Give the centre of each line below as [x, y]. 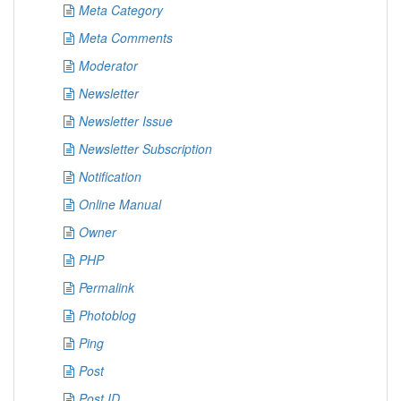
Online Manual [120, 204]
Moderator [108, 65]
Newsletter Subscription [145, 149]
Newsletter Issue [126, 121]
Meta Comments [126, 38]
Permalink [107, 287]
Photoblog [107, 315]
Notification [110, 176]
